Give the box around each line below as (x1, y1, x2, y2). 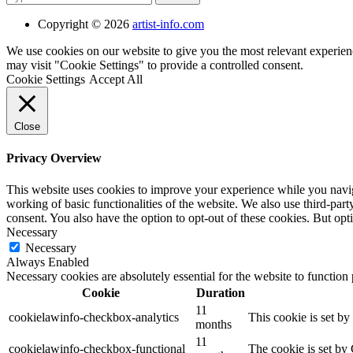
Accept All (89, 72, 143, 87)
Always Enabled (6, 255, 89, 269)
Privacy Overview (6, 151, 102, 165)
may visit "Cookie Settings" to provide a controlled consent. (6, 58, 303, 72)
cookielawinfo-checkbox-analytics (9, 310, 179, 324)
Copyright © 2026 (38, 17, 132, 32)
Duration (195, 285, 245, 299)
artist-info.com (132, 17, 204, 32)
